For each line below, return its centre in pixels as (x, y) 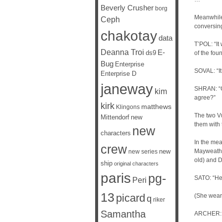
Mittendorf (115, 117)
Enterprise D (118, 74)
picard (131, 198)
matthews (156, 107)
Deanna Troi (122, 52)
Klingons (128, 107)
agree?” (205, 98)
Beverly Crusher (127, 8)
